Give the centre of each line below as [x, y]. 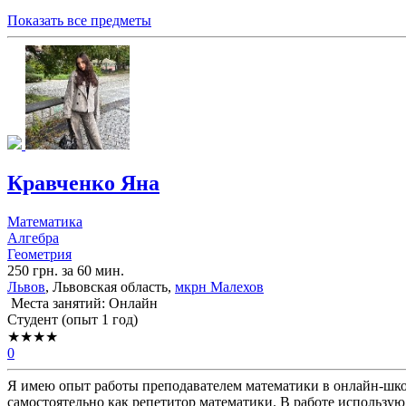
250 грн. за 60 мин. [66, 271]
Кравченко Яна [83, 184]
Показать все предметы [79, 21]
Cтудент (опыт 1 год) [72, 319]
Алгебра [33, 238]
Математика [45, 222]
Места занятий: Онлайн [82, 303]
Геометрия [39, 254]
